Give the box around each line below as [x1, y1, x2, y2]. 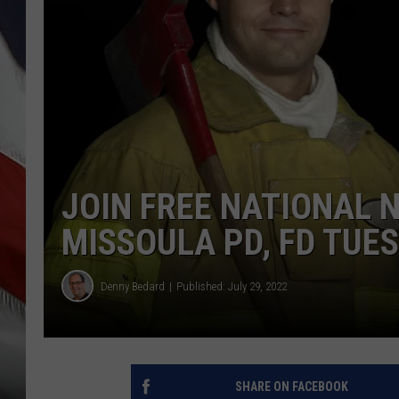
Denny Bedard [101, 279, 165, 293]
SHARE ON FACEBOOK [234, 379, 348, 395]
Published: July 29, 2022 [176, 279, 287, 293]
